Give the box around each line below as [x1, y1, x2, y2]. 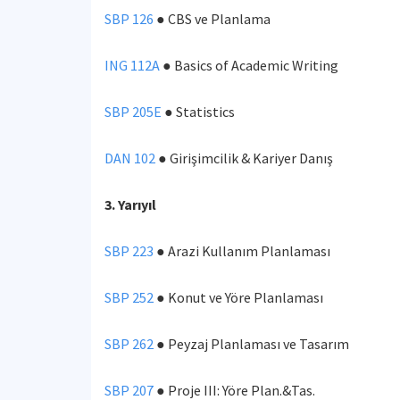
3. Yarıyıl [104, 196, 156, 213]
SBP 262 [104, 335, 154, 353]
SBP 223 [104, 242, 154, 260]
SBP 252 [104, 288, 154, 306]
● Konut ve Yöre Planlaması [154, 288, 326, 306]
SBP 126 [104, 10, 154, 28]
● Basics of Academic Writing [160, 56, 338, 74]
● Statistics [162, 103, 235, 121]
